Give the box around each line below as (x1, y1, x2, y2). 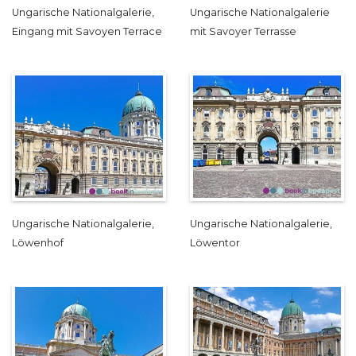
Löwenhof (12, 237, 64, 250)
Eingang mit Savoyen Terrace (12, 25, 162, 38)
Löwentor (190, 237, 240, 250)
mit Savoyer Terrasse (190, 25, 296, 38)
